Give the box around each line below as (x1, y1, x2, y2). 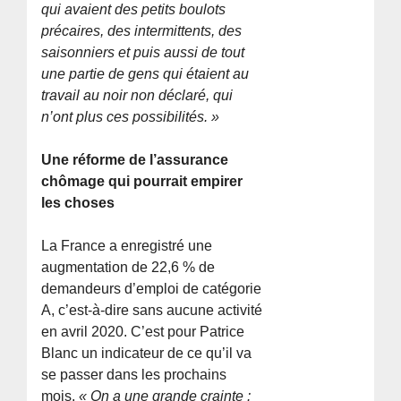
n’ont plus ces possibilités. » (41, 108, 220, 124)
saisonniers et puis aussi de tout (41, 44, 245, 60)
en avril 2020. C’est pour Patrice (41, 323, 245, 339)
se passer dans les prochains (41, 366, 227, 382)
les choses (41, 194, 115, 210)
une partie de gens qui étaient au (41, 65, 250, 81)
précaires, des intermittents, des (41, 22, 243, 38)
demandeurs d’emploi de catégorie (41, 280, 262, 296)
